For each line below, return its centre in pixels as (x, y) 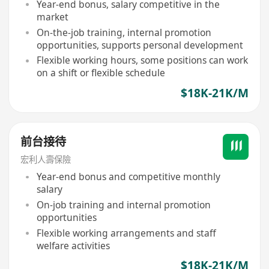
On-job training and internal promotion (123, 204)
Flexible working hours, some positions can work (142, 60)
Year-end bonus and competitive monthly (128, 177)
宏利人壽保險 (46, 159)
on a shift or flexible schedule (101, 73)
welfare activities (73, 245)
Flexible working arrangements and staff (126, 233)
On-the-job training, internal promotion (124, 32)
